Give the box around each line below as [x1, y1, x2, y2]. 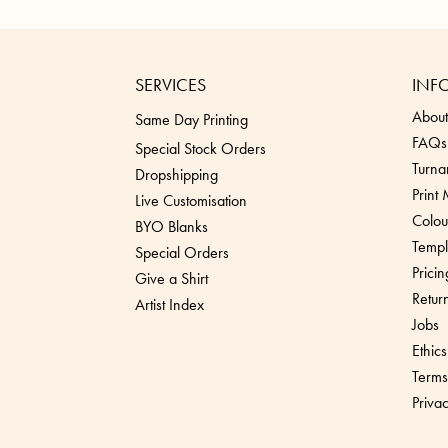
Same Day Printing [135, 109, 248, 131]
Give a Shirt [135, 268, 208, 290]
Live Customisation [135, 190, 247, 212]
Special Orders [135, 242, 229, 264]
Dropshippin [135, 164, 210, 186]
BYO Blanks [135, 216, 208, 238]
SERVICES [135, 73, 206, 97]
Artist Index [135, 294, 204, 316]
